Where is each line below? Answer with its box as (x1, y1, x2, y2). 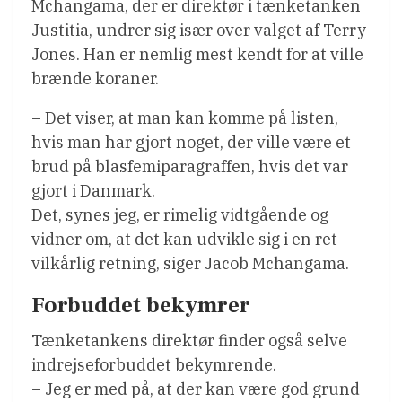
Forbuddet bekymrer (31, 290, 250, 319)
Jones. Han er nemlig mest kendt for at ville (31, 43, 363, 65)
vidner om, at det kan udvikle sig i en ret (31, 228, 337, 249)
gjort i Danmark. (31, 179, 155, 201)
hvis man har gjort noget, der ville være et (31, 131, 351, 153)
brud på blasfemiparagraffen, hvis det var (31, 155, 348, 177)
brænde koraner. (31, 67, 159, 89)
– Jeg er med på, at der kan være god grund (31, 378, 360, 399)
